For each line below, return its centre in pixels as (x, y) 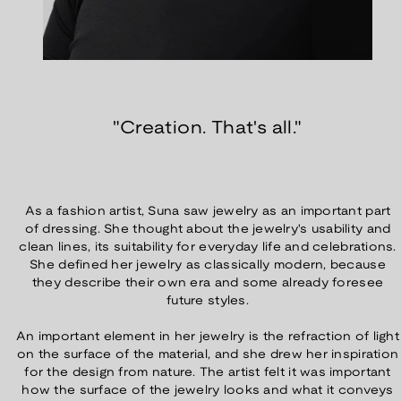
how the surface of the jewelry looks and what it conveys (208, 390)
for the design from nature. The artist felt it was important (208, 372)
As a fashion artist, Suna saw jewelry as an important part (208, 211)
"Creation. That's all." (208, 129)
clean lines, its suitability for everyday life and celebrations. (208, 247)
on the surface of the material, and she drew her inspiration (208, 354)
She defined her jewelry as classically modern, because (208, 265)
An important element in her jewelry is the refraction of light (208, 337)
